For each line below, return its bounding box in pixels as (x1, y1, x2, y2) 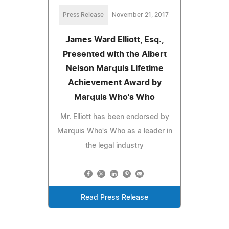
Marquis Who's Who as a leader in (57, 127, 172, 135)
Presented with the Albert (62, 50, 167, 58)
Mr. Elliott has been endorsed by (60, 113, 169, 121)
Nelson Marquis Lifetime (65, 64, 164, 73)
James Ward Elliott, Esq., (65, 35, 164, 44)
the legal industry (85, 142, 144, 149)
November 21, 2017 (111, 11, 169, 18)
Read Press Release (81, 194, 148, 201)
